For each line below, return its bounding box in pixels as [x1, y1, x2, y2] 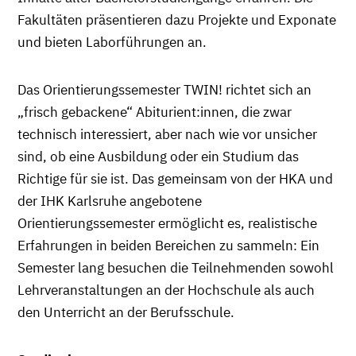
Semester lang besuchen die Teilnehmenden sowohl [17, 258, 334, 277]
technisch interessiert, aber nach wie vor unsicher [17, 125, 317, 143]
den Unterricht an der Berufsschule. [17, 303, 238, 321]
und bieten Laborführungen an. [17, 33, 210, 51]
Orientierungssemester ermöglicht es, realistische [17, 214, 317, 232]
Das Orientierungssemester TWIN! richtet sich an [17, 80, 311, 99]
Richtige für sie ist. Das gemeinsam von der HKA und [17, 169, 333, 188]
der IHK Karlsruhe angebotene [17, 192, 202, 210]
